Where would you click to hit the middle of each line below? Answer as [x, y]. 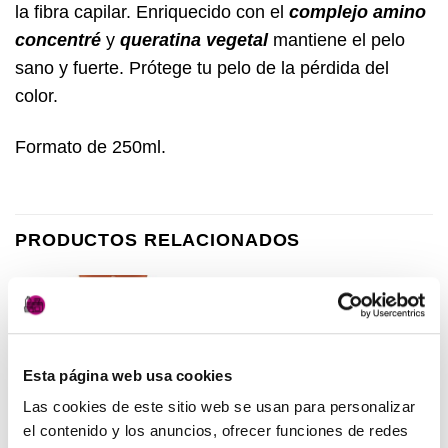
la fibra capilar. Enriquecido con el [152, 12]
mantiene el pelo [336, 40]
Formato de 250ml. [90, 147]
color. [36, 96]
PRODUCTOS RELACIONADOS [158, 239]
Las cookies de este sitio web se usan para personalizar [219, 407]
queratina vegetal [194, 40]
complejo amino [357, 12]
